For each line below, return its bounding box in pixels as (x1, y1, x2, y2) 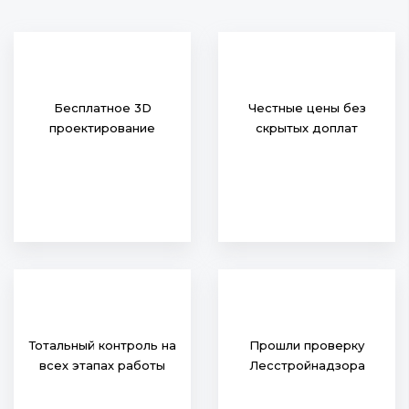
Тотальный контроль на (28, 338, 176, 352)
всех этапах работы (39, 358, 165, 372)
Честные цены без (247, 100, 366, 115)
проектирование (49, 121, 155, 135)
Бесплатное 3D (53, 100, 152, 115)
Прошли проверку (249, 338, 364, 352)
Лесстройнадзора (248, 358, 365, 372)
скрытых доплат (256, 121, 358, 135)
